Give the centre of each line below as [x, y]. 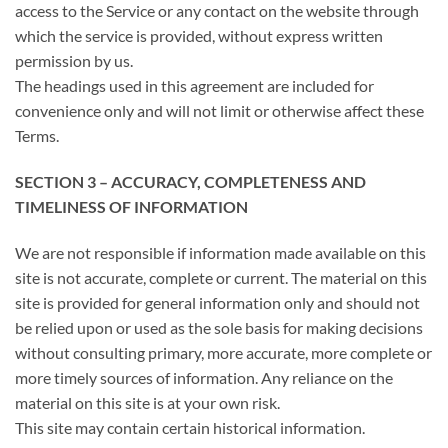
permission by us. [74, 60]
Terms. [37, 135]
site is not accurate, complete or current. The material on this [221, 277]
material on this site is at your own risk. [147, 402]
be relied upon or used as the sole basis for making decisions [219, 327]
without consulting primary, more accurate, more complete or [223, 352]
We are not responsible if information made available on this [220, 252]
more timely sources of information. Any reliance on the [204, 377]
